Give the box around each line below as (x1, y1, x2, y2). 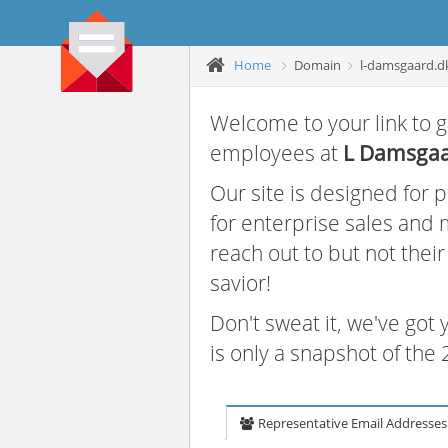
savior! (210, 269, 271, 297)
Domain (294, 55, 341, 74)
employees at (210, 139, 343, 167)
